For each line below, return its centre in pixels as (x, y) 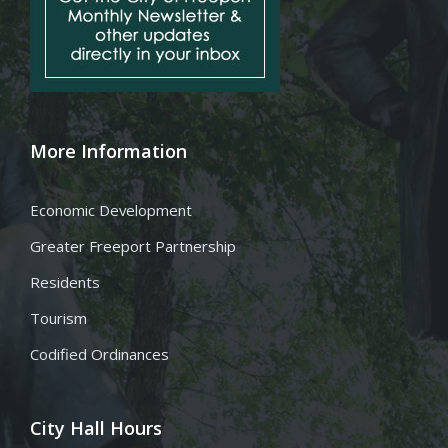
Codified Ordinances (99, 354)
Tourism (58, 318)
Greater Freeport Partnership (133, 246)
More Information (108, 151)
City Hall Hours (96, 428)
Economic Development (111, 210)
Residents (65, 282)
